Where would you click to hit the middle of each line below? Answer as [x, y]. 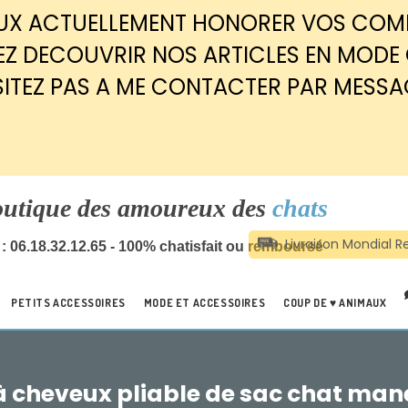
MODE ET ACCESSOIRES [204, 303]
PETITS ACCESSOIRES [68, 303]
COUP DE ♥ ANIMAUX [335, 303]
